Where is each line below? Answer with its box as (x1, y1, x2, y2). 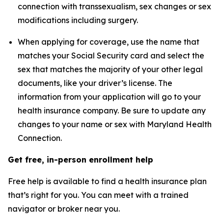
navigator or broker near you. (8, 204, 120, 214)
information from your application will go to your (18, 92, 201, 102)
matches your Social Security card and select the (18, 51, 204, 60)
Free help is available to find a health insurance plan (8, 176, 207, 186)
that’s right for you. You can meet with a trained (8, 190, 189, 200)
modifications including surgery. (18, 15, 138, 25)
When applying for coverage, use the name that (18, 37, 199, 47)
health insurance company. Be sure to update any (18, 106, 206, 115)
